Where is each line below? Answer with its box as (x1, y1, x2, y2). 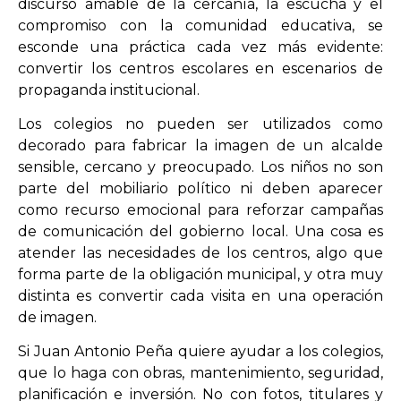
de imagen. (18, 308, 97, 326)
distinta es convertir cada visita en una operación (18, 286, 383, 304)
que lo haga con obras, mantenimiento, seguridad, (18, 364, 383, 382)
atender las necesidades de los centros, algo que (18, 243, 383, 261)
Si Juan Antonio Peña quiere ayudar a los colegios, (18, 343, 383, 361)
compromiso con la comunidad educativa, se (18, 16, 383, 34)
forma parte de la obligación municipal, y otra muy (18, 265, 383, 283)
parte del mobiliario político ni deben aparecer (18, 179, 383, 197)
